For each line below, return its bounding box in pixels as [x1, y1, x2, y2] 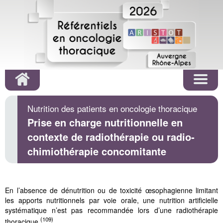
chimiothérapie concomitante [27, 144, 166, 158]
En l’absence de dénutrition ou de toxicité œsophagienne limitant [5, 185, 218, 195]
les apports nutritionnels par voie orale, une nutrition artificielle [5, 195, 218, 205]
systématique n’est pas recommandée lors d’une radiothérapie [5, 205, 218, 215]
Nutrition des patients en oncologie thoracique [27, 102, 197, 114]
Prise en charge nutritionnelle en [27, 115, 183, 129]
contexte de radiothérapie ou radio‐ [27, 129, 195, 144]
